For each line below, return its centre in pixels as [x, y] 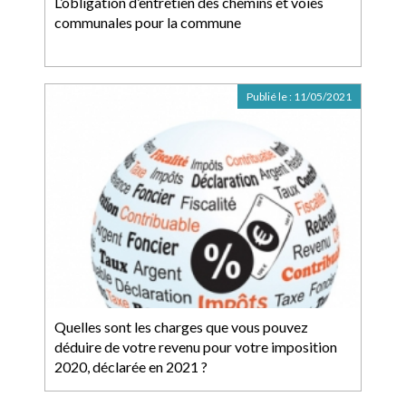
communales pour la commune [148, 22]
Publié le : [270, 97]
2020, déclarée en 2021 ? [131, 367]
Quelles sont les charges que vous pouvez [181, 327]
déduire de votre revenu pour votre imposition [196, 347]
